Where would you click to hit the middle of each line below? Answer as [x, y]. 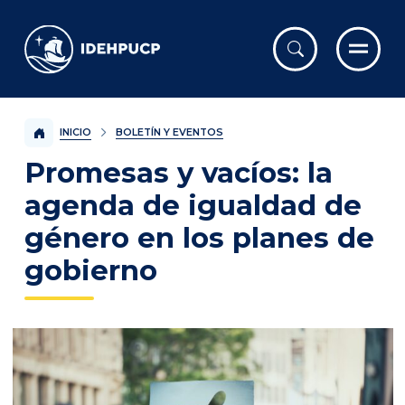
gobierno [91, 270]
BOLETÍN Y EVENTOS [169, 132]
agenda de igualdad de [193, 205]
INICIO [75, 132]
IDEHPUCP [69, 37]
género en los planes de [199, 237]
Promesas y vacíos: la [179, 172]
